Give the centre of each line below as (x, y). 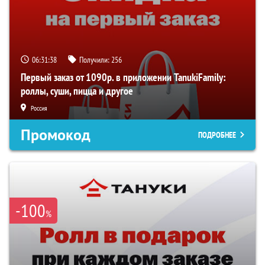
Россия (39, 108)
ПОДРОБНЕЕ (217, 135)
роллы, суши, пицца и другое (77, 91)
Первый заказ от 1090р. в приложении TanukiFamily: (123, 77)
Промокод (56, 135)
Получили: (95, 60)
